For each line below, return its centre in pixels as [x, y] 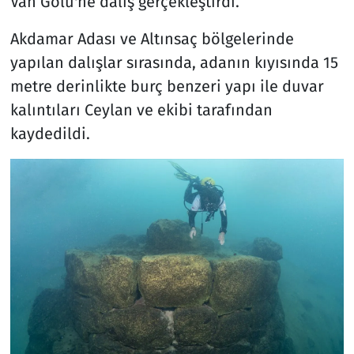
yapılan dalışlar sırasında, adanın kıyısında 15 [174, 62]
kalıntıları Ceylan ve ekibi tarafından [141, 109]
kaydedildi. [52, 133]
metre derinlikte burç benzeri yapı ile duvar [167, 86]
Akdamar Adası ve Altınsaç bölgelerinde [152, 38]
